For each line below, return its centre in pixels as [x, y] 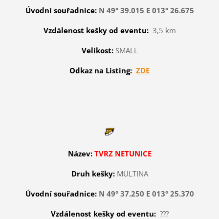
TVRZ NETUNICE [123, 153]
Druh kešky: [94, 173]
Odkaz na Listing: [101, 70]
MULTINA [132, 173]
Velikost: [97, 50]
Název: [80, 153]
